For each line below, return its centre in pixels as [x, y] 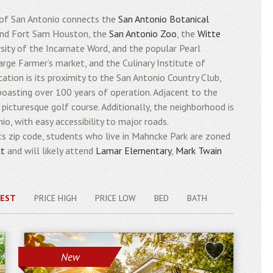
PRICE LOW [115, 198]
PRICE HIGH [55, 198]
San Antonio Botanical [164, 19]
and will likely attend [50, 151]
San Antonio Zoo [143, 34]
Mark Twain [199, 151]
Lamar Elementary [133, 151]
